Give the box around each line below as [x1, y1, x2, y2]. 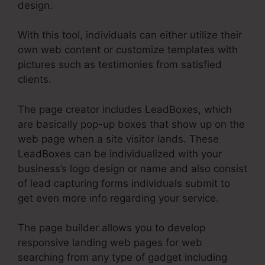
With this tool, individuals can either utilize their [18, 29, 242, 41]
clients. [18, 73, 51, 86]
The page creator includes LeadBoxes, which [18, 103, 232, 115]
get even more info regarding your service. [18, 192, 219, 204]
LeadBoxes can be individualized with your [18, 147, 222, 160]
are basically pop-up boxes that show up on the [18, 118, 245, 130]
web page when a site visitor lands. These [18, 132, 219, 145]
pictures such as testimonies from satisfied [18, 59, 222, 71]
